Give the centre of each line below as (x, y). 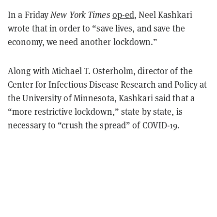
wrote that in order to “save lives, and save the (96, 28)
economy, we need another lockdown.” (84, 42)
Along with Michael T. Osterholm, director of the (100, 71)
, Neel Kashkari (163, 15)
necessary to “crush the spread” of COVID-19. (95, 125)
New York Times (80, 15)
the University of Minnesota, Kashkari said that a (101, 98)
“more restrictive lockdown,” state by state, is (95, 111)
